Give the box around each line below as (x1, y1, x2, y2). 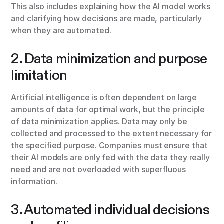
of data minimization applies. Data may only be (11, 116, 187, 127)
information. (11, 176, 57, 187)
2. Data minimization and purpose (11, 50, 207, 68)
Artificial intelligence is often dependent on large (11, 92, 197, 103)
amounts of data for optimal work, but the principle (11, 104, 205, 115)
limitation (11, 66, 67, 84)
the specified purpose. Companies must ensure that (11, 140, 208, 151)
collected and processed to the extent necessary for (11, 128, 212, 139)
